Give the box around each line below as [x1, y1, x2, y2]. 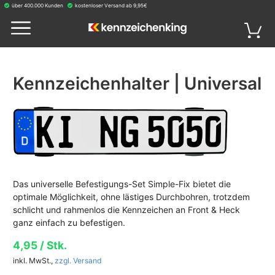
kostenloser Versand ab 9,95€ [74, 2, 147, 9]
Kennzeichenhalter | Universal [13, 73, 261, 94]
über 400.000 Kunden [11, 2, 63, 9]
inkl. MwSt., [13, 256, 53, 266]
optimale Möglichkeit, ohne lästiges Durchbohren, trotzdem [13, 192, 250, 203]
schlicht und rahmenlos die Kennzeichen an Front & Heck [13, 204, 240, 215]
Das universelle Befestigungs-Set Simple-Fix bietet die [13, 179, 231, 190]
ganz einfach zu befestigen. [13, 217, 125, 228]
